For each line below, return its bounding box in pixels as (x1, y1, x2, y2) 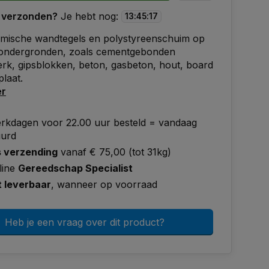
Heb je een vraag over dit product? (5, 216, 165, 228)
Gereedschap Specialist (18, 162, 133, 174)
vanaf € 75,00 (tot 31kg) (58, 146, 171, 158)
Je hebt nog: (61, 10, 118, 22)
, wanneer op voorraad (51, 178, 157, 190)
